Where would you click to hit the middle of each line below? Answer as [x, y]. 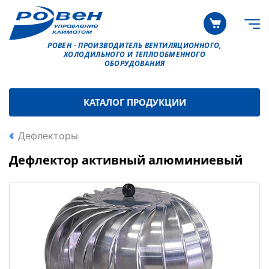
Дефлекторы [48, 136]
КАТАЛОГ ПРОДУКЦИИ [134, 102]
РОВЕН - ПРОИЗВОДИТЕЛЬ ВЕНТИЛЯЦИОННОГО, [134, 46]
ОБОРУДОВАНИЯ [134, 64]
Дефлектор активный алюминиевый [126, 160]
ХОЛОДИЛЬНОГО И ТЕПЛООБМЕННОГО [134, 55]
